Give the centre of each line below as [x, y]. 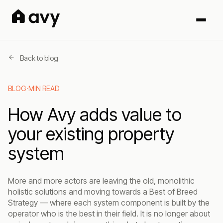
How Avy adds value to [95, 114]
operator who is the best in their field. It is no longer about [109, 214]
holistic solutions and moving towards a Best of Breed [103, 192]
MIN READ [44, 88]
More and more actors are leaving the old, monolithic [101, 181]
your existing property [91, 134]
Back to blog [39, 58]
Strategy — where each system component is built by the [109, 203]
